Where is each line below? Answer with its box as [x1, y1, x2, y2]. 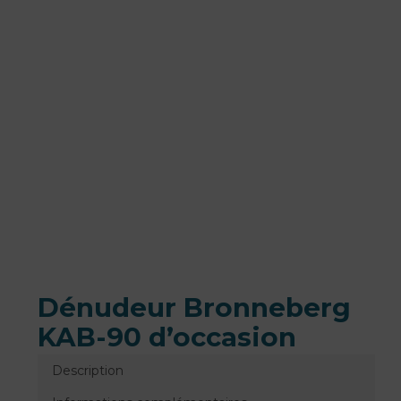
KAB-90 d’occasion [37, 320, 296, 353]
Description [51, 362, 124, 379]
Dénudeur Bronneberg [37, 291, 351, 323]
